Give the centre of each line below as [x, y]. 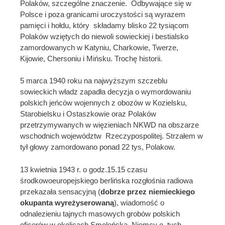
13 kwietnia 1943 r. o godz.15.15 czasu [84, 169]
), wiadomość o [140, 202]
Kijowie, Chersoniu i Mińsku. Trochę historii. [93, 58]
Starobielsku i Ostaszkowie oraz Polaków [89, 114]
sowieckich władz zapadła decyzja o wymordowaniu [106, 92]
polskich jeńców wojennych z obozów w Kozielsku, [103, 103]
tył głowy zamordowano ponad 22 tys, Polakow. [99, 147]
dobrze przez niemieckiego [148, 191]
